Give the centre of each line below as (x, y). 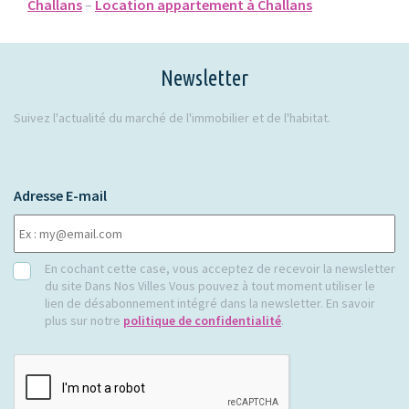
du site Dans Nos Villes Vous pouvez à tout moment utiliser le (210, 286)
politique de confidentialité (202, 320)
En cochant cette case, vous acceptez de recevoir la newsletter (220, 268)
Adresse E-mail (60, 195)
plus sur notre (84, 320)
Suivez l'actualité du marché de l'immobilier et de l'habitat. (172, 118)
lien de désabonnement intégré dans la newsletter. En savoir (210, 303)
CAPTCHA (43, 362)
